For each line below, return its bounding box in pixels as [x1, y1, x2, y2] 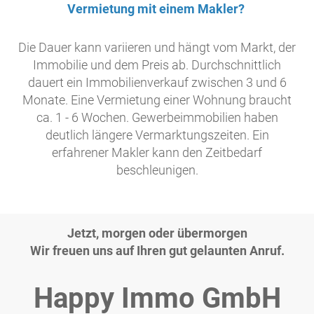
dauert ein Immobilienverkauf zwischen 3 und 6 [27, 75, 287, 90]
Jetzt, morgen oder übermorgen [67, 226, 247, 241]
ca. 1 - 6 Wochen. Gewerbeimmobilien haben [36, 110, 278, 125]
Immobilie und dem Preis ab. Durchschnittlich [33, 57, 281, 73]
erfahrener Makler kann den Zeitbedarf [52, 145, 262, 161]
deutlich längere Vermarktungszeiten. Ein [45, 128, 269, 143]
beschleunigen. [116, 163, 198, 178]
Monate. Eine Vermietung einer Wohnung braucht [22, 93, 292, 108]
